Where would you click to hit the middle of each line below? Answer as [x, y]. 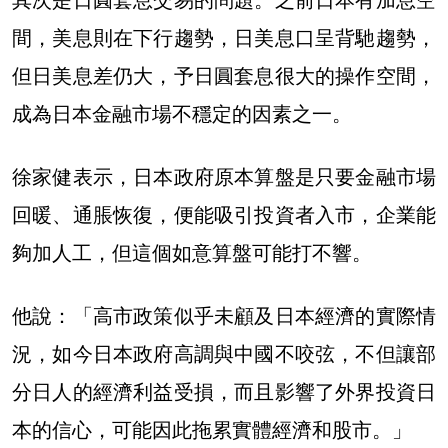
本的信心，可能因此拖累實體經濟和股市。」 [212, 429]
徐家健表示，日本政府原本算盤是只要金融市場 [224, 176]
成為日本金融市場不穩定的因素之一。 [182, 113]
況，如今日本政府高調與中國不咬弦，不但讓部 [224, 353]
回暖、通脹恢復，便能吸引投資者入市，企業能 [224, 214]
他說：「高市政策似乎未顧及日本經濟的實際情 [224, 315]
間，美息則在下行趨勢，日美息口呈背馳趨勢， [224, 37]
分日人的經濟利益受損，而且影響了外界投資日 [224, 391]
